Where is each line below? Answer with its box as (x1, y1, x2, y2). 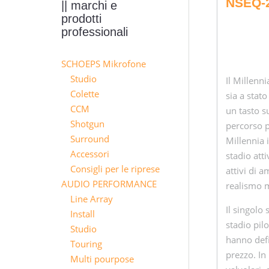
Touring (70, 238, 102, 250)
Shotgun (70, 118, 104, 130)
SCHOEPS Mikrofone (61, 58, 146, 70)
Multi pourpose (70, 253, 134, 265)
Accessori (70, 148, 109, 160)
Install (70, 208, 95, 220)
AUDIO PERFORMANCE (61, 178, 157, 190)
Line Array (70, 193, 113, 205)
